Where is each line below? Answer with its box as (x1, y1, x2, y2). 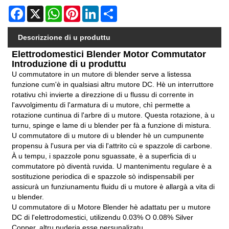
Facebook (25, 5, 57, 14)
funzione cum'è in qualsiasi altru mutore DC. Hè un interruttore (12, 80, 214, 88)
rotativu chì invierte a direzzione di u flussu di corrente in (12, 90, 194, 99)
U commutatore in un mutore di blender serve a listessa (12, 70, 192, 78)
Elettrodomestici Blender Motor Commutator (12, 49, 209, 59)
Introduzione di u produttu (12, 58, 127, 69)
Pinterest (80, 5, 109, 14)
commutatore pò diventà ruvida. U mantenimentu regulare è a (12, 162, 212, 170)
